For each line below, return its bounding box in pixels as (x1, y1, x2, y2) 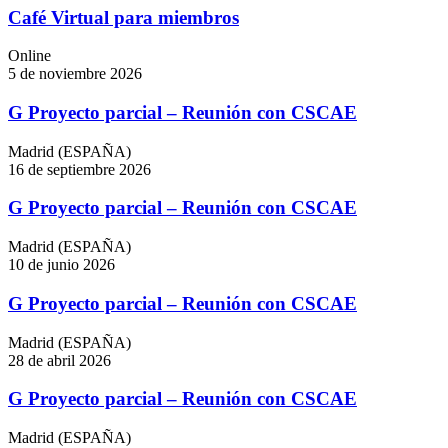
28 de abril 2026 (8, 351, 111, 369)
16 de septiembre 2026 (8, 160, 151, 178)
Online (8, 47, 51, 65)
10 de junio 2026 (8, 256, 115, 274)
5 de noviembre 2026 (8, 65, 142, 83)
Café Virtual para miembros (8, 6, 239, 28)
